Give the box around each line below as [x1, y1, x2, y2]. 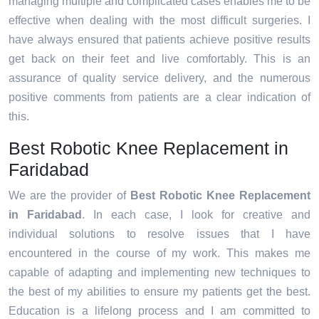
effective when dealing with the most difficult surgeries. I [9, 14, 310, 26]
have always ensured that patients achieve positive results [9, 33, 310, 46]
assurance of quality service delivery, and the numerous [9, 71, 310, 84]
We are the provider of [9, 189, 130, 202]
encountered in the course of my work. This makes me [9, 246, 310, 259]
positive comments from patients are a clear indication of [9, 90, 310, 103]
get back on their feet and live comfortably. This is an [9, 52, 310, 65]
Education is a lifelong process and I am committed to [9, 304, 310, 317]
